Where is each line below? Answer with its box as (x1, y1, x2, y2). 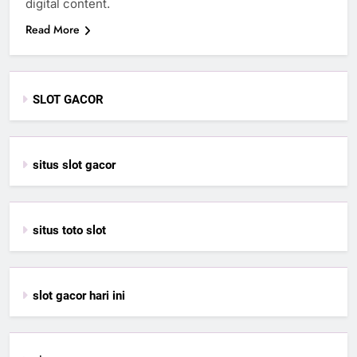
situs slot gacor (33, 157, 116, 172)
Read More (25, 21, 80, 37)
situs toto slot (33, 222, 106, 237)
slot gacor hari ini (33, 288, 125, 303)
